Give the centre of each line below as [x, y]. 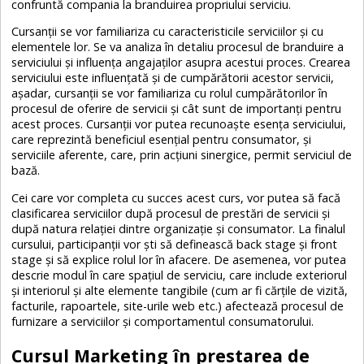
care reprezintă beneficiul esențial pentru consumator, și [162, 140]
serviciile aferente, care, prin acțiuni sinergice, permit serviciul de [182, 155]
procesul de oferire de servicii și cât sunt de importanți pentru [177, 109]
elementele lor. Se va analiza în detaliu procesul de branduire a [178, 47]
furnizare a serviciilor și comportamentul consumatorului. [163, 321]
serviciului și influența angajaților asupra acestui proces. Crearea [181, 63]
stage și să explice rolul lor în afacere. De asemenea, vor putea [179, 259]
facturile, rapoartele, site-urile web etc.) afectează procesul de [178, 305]
